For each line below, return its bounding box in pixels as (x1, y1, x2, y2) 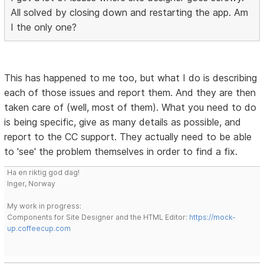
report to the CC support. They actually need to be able (4, 130, 252, 143)
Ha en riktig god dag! (7, 167, 80, 177)
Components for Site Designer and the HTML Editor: (7, 212, 190, 222)
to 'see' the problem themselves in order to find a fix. (4, 145, 238, 157)
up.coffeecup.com (7, 223, 71, 233)
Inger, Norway (7, 179, 56, 188)
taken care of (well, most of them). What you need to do (4, 101, 257, 113)
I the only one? (11, 21, 77, 33)
